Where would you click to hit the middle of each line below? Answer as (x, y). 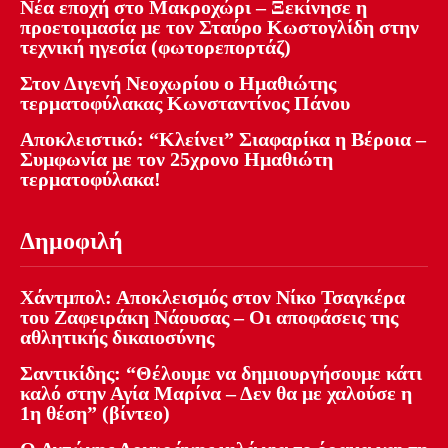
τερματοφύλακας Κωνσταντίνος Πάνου (185, 103)
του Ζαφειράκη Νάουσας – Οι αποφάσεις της (209, 317)
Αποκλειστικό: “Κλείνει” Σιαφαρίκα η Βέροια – (223, 139)
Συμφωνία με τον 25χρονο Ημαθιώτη (176, 159)
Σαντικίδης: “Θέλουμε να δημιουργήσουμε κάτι (221, 373)
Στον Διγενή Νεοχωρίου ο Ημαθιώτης (178, 83)
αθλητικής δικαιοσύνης (117, 337)
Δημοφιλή (71, 241)
